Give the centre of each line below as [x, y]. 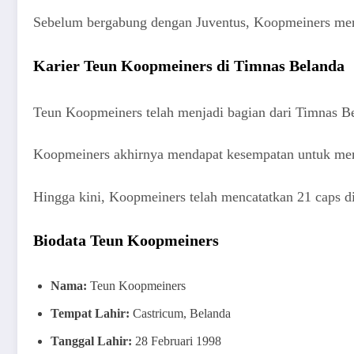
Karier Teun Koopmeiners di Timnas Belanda [189, 65]
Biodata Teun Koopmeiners [126, 240]
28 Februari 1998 [177, 341]
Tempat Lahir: [90, 313]
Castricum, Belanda [180, 313]
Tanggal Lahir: [91, 341]
